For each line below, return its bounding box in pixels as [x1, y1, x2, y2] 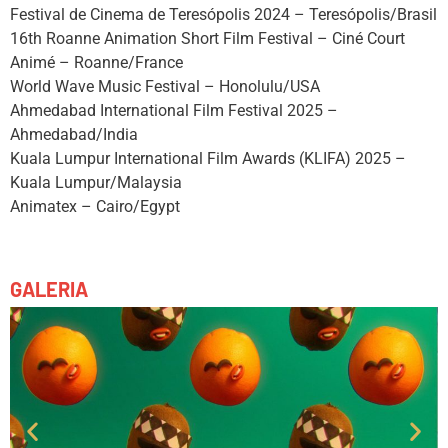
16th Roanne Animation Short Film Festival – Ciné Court [10, 29, 405, 49]
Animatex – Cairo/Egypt [10, 197, 180, 217]
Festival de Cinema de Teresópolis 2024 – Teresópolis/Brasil [10, 5, 437, 25]
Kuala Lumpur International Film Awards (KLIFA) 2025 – [10, 149, 406, 169]
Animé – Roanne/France [10, 53, 183, 73]
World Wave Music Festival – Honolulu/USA [10, 77, 320, 97]
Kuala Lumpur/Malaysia [10, 173, 182, 193]
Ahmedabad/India [10, 125, 138, 145]
